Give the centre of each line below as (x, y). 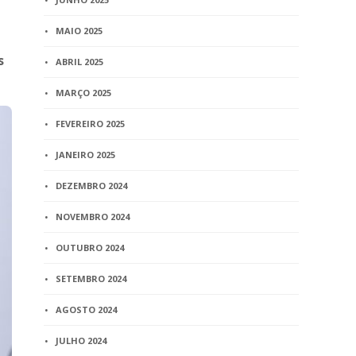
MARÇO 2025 (84, 93)
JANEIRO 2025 (86, 155)
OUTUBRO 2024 (90, 248)
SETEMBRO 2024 (91, 279)
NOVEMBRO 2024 (93, 217)
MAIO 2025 (79, 31)
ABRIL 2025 (80, 62)
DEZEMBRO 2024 (92, 186)
